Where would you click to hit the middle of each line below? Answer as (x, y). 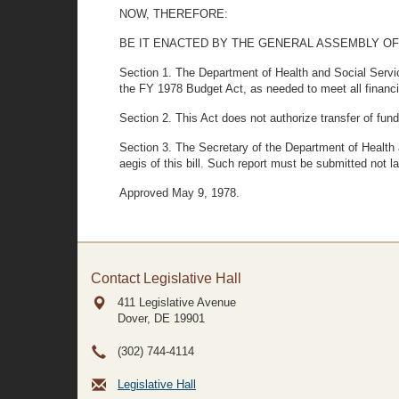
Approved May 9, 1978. (180, 193)
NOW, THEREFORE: (174, 14)
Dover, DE (144, 318)
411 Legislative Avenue (177, 302)
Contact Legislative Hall (166, 278)
